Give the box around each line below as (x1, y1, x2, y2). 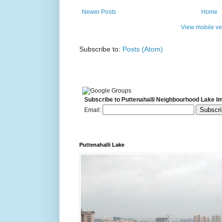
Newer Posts (82, 8, 116, 15)
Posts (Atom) (122, 45, 163, 53)
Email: (84, 106, 103, 113)
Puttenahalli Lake (79, 141, 124, 148)
